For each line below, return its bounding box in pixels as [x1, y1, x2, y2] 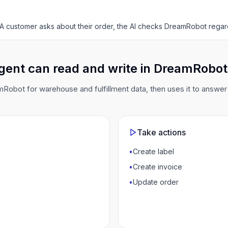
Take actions [137, 127, 186, 137]
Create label [133, 147, 174, 156]
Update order [133, 178, 179, 186]
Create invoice [133, 162, 182, 171]
